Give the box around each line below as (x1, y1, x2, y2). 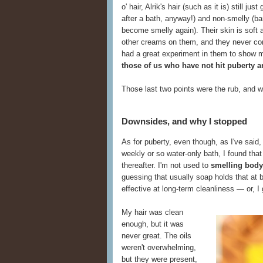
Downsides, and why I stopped (122, 116, 247, 127)
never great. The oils (122, 231, 191, 241)
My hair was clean (122, 208, 183, 217)
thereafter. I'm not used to (122, 161, 211, 170)
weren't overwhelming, (122, 243, 196, 252)
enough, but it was (122, 220, 184, 229)
